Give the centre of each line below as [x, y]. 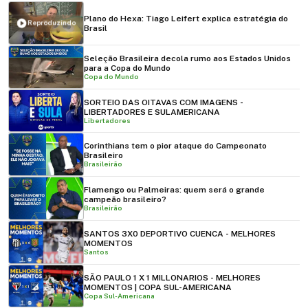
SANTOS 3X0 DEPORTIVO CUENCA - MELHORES [180, 233]
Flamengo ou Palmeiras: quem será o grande [174, 190]
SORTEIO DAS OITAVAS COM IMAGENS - [164, 102]
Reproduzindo [52, 23]
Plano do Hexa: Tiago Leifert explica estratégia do [186, 18]
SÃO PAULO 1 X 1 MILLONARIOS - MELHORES [172, 277]
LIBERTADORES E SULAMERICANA [152, 112]
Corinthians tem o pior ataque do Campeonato [175, 146]
